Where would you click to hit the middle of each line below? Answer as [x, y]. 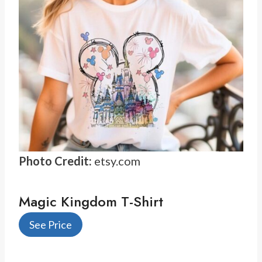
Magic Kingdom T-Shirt [91, 201]
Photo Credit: [55, 161]
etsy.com [116, 161]
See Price [51, 225]
